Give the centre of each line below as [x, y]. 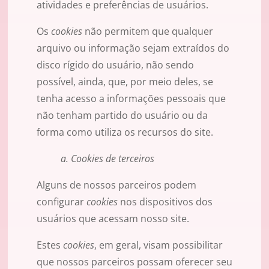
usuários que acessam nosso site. [113, 219]
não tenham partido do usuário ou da [122, 116]
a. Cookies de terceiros [107, 159]
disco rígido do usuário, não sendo [115, 65]
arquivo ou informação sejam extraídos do [133, 48]
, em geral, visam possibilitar [159, 245]
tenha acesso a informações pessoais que [131, 99]
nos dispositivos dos [165, 202]
